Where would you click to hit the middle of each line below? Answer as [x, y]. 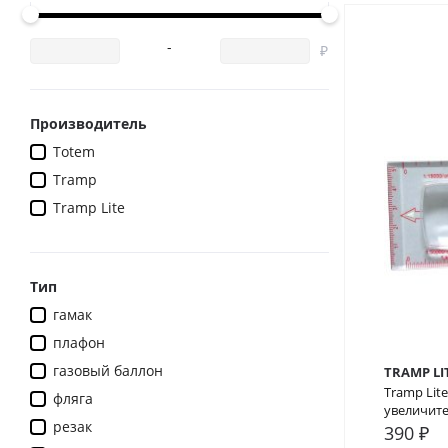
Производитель [88, 124]
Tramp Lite [89, 208]
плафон [79, 343]
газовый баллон [108, 371]
